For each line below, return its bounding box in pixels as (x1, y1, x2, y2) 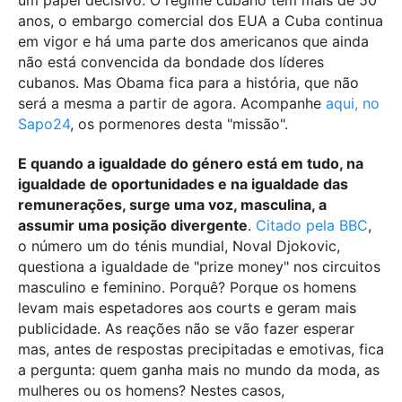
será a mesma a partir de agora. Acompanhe (18, 94, 326, 113)
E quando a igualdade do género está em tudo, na (18, 153, 363, 172)
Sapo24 (18, 115, 70, 134)
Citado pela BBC (256, 215, 368, 234)
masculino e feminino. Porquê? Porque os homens (18, 277, 356, 296)
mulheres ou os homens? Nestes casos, (18, 380, 284, 399)
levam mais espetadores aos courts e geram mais (18, 298, 356, 317)
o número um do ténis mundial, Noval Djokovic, (18, 236, 340, 255)
